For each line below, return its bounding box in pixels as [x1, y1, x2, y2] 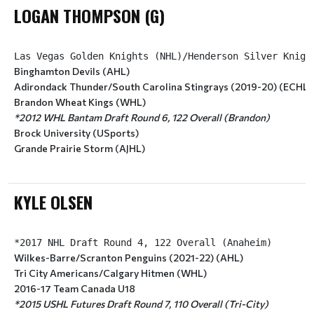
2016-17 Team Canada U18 [14, 282, 135, 294]
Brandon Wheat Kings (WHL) [14, 96, 146, 108]
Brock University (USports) [14, 127, 139, 139]
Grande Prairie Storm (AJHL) [14, 142, 145, 154]
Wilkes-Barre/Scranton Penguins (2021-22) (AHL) [14, 252, 243, 264]
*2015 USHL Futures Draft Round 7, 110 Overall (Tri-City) [14, 298, 268, 310]
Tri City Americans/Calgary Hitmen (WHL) [14, 267, 207, 279]
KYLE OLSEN [14, 189, 93, 214]
